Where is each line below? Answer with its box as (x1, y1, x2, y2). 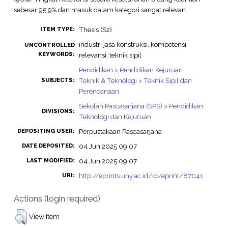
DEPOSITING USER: (17, 128, 75, 135)
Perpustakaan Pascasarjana (78, 127, 162, 136)
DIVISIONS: (41, 108, 75, 115)
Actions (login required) (13, 193, 100, 204)
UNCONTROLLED (24, 42, 75, 49)
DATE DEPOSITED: (21, 142, 75, 150)
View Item (28, 212, 60, 220)
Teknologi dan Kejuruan (78, 112, 151, 121)
